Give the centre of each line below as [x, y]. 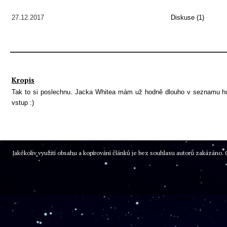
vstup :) [23, 103]
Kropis [23, 80]
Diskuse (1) [187, 17]
